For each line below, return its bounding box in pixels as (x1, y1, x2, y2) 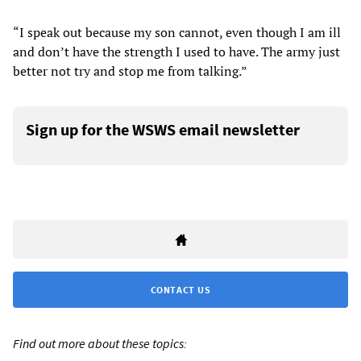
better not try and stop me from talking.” (13, 62, 247, 81)
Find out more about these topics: (13, 335, 187, 352)
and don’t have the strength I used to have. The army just (13, 43, 340, 61)
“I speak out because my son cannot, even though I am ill (13, 23, 341, 42)
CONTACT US (150, 284, 211, 297)
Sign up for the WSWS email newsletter (26, 119, 300, 140)
